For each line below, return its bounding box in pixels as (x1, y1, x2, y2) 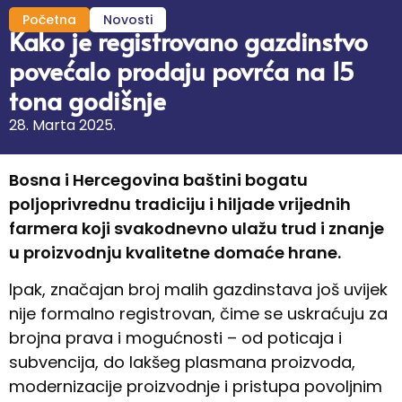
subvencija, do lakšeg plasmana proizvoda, (9, 350, 355, 373)
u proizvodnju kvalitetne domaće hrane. (9, 240, 341, 264)
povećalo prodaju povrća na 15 (9, 52, 354, 88)
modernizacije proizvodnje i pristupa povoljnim (9, 374, 382, 398)
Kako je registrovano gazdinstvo (9, 22, 368, 58)
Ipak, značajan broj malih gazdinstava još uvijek (9, 277, 388, 301)
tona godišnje (9, 82, 166, 118)
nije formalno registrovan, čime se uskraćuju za (9, 301, 388, 325)
